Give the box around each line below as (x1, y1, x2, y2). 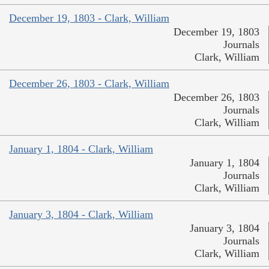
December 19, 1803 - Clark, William (9, 11, 169, 24)
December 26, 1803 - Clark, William (9, 77, 169, 89)
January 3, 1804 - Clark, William (9, 208, 153, 220)
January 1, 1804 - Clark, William (9, 142, 153, 155)
